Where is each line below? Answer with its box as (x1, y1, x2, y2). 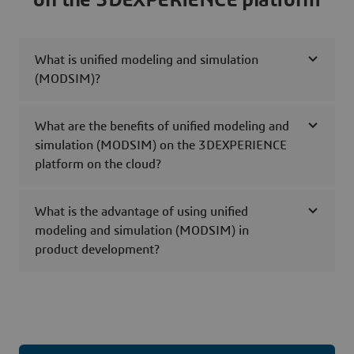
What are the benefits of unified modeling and (35, 119, 289, 133)
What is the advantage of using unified (35, 205, 248, 218)
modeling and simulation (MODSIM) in (35, 224, 249, 237)
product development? (35, 243, 160, 256)
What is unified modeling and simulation (35, 53, 258, 66)
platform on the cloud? (35, 157, 161, 171)
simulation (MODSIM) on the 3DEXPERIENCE (35, 138, 287, 152)
